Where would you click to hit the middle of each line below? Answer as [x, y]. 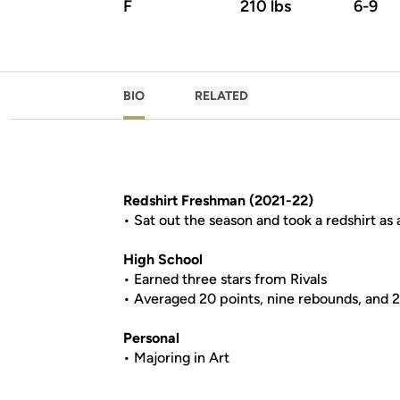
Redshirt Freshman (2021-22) [218, 200]
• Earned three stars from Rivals [225, 279]
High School [163, 259]
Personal [151, 338]
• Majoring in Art [176, 358]
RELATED [221, 96]
